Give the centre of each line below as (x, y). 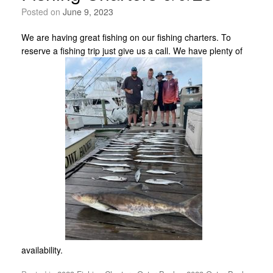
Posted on (45, 11)
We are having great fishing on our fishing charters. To (126, 37)
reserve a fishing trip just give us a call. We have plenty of (132, 50)
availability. (43, 250)
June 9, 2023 (88, 11)
